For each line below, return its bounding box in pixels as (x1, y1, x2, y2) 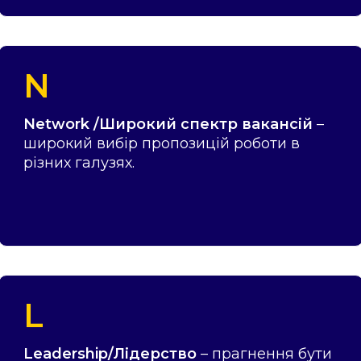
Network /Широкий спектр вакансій (23, 114, 313, 133)
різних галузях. (23, 153, 135, 172)
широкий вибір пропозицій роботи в (23, 134, 300, 152)
